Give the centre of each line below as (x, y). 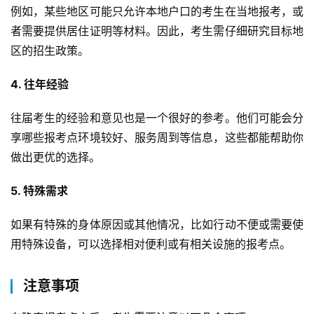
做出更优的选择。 (55, 157)
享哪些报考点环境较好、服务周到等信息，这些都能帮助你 (157, 138)
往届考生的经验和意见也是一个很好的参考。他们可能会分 (157, 118)
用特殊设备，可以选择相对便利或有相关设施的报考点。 (151, 244)
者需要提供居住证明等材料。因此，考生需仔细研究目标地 (157, 31)
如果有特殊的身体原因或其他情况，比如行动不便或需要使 (157, 225)
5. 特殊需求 (39, 191)
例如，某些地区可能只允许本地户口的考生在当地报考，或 (157, 12)
